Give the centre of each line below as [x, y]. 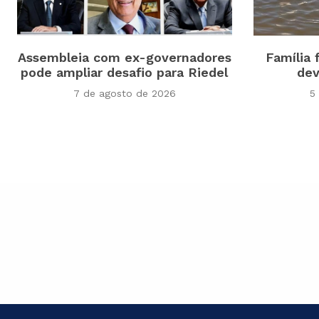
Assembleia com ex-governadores [124, 58]
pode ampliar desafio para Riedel [125, 73]
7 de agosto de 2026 [124, 94]
